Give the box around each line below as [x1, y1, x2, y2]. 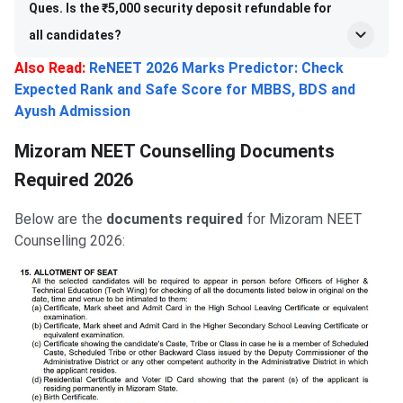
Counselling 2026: [14, 232, 125, 250]
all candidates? [29, 28, 121, 43]
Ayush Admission [14, 103, 130, 121]
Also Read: [14, 59, 85, 77]
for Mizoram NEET [243, 210, 363, 228]
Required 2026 [14, 169, 133, 192]
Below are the [14, 210, 106, 228]
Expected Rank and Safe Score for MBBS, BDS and [14, 81, 355, 99]
